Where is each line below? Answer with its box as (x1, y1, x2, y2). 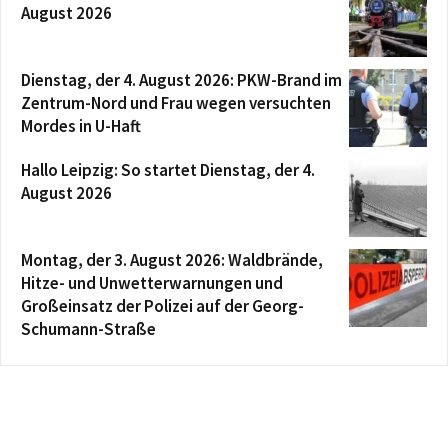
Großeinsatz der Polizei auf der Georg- (21, 294, 304, 317)
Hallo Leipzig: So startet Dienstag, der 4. (21, 158, 315, 181)
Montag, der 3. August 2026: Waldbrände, (21, 248, 323, 271)
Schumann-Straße (21, 317, 156, 340)
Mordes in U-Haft (21, 114, 141, 137)
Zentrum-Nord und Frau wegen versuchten (21, 91, 331, 114)
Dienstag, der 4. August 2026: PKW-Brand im (21, 68, 342, 91)
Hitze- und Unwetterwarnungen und (21, 271, 283, 294)
